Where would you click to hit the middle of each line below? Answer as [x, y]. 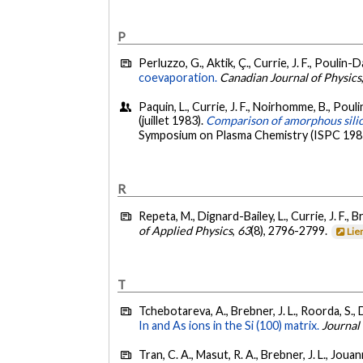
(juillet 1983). [173, 120]
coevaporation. [178, 78]
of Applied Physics [186, 230]
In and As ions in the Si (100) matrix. [229, 326]
